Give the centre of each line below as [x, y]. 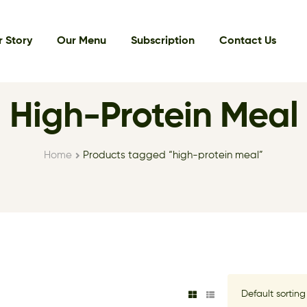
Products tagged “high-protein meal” [173, 155]
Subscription [162, 41]
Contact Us [247, 41]
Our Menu [81, 41]
